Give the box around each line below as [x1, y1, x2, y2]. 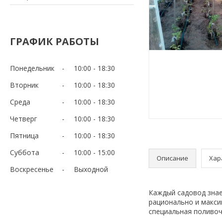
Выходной [74, 164, 108, 174]
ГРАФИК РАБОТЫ [10, 34, 99, 48]
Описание [157, 153, 188, 163]
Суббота [10, 147, 39, 157]
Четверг [10, 113, 37, 123]
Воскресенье [10, 164, 54, 174]
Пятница [10, 130, 39, 140]
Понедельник [10, 63, 55, 73]
